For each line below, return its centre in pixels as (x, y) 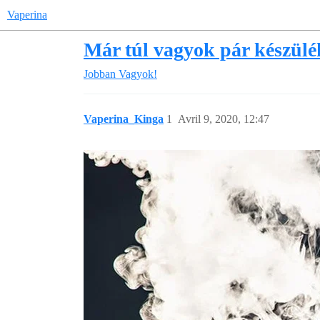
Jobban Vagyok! (120, 74)
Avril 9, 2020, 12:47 (224, 119)
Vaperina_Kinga (124, 119)
